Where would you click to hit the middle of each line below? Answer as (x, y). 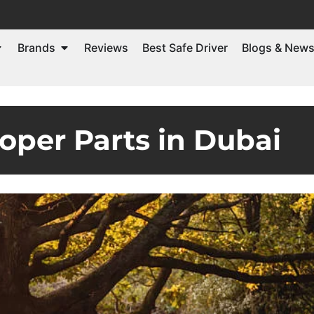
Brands (36, 47)
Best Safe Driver (185, 47)
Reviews (106, 47)
